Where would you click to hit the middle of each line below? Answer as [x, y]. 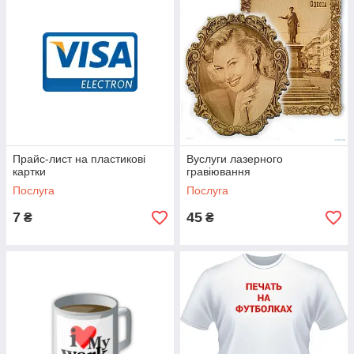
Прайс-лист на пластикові [79, 159]
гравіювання [218, 172]
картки [29, 172]
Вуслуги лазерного [235, 159]
